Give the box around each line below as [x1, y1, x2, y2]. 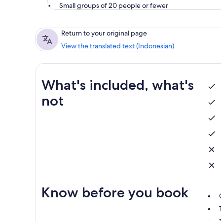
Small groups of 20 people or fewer [59, 1, 168, 10]
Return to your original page [61, 29, 147, 38]
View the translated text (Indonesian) [61, 41, 174, 51]
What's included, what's [41, 76, 194, 94]
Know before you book [41, 184, 188, 201]
